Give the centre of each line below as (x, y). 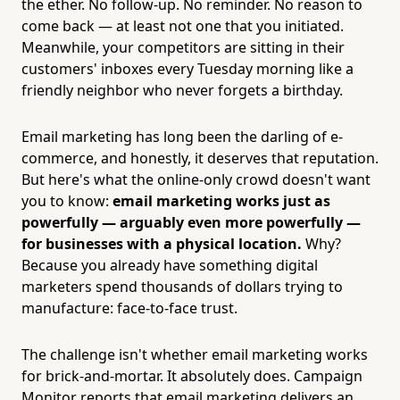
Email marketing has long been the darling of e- (182, 136)
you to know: (67, 200)
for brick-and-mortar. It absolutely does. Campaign (192, 375)
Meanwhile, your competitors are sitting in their (183, 47)
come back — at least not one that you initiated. (183, 25)
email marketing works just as (221, 200)
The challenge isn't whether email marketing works (195, 354)
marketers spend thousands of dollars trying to (182, 286)
